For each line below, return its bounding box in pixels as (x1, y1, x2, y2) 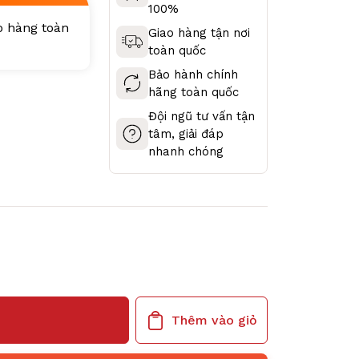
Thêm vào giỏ (171, 312, 257, 328)
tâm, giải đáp (148, 127, 224, 141)
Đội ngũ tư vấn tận (148, 109, 256, 123)
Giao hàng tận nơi (148, 26, 251, 40)
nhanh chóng (148, 144, 224, 159)
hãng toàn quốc (148, 85, 240, 99)
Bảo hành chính (148, 67, 239, 82)
